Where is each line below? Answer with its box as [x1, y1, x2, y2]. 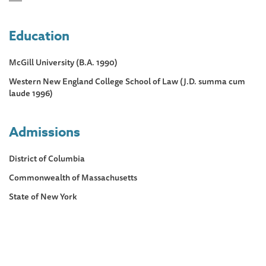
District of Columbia [9, 151, 85, 165]
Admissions [9, 122, 80, 142]
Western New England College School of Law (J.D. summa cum [9, 74, 245, 88]
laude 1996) [9, 86, 53, 100]
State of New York [9, 189, 77, 203]
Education [9, 26, 69, 46]
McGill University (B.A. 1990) [9, 55, 118, 69]
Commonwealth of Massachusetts [9, 170, 137, 184]
